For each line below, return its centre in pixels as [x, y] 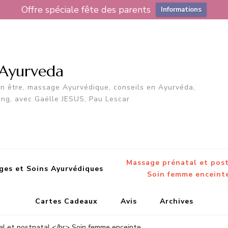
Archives [176, 202]
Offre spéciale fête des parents [86, 10]
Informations [181, 10]
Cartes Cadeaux [66, 202]
